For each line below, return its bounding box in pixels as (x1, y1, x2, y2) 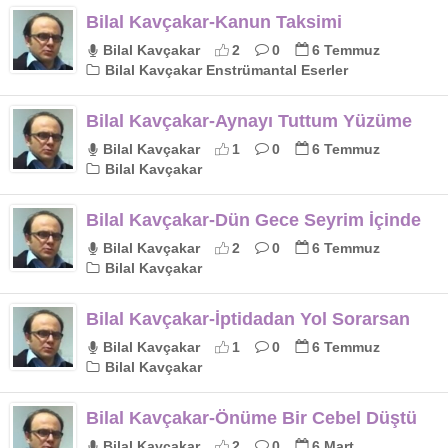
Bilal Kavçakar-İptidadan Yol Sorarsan (86, 309, 410, 329)
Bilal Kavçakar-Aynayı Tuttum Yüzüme (86, 111, 412, 131)
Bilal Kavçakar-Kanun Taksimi (86, 12, 342, 32)
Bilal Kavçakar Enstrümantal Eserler (101, 62, 348, 78)
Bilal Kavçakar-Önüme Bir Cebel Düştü (86, 408, 417, 428)
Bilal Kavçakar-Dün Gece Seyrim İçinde (86, 210, 421, 230)
